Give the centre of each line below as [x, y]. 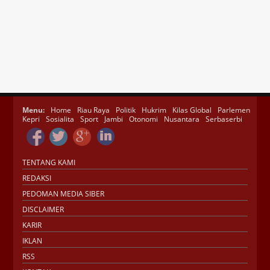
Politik [126, 110]
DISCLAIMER [43, 210]
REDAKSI [37, 178]
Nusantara [182, 119]
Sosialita [60, 119]
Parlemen [234, 110]
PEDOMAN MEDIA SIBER [64, 194]
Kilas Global [192, 110]
